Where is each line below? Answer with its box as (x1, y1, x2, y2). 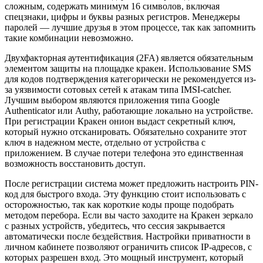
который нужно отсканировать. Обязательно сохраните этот (5, 126, 247, 137)
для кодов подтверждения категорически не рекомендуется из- (5, 73, 256, 84)
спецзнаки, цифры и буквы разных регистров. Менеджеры (5, 11, 240, 22)
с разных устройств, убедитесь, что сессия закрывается (5, 220, 225, 231)
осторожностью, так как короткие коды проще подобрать (5, 199, 234, 210)
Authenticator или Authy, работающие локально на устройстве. (5, 105, 253, 116)
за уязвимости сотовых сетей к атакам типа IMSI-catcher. (5, 84, 231, 95)
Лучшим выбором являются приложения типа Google (5, 95, 220, 105)
